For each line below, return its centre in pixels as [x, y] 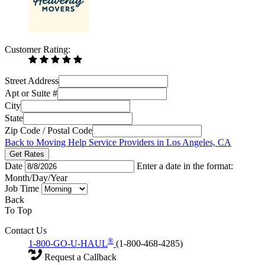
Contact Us [26, 230]
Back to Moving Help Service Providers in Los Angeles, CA [118, 142]
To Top [18, 210]
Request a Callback [79, 257]
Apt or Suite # [31, 93]
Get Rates [27, 154]
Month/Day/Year [36, 177]
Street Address [32, 80]
